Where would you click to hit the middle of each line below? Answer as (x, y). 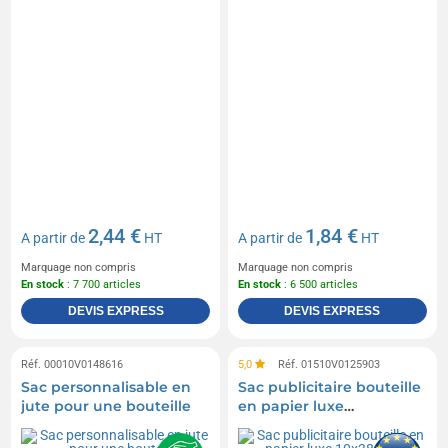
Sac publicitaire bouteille (329, 387)
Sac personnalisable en (106, 387)
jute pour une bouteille (106, 406)
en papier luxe (291, 406)
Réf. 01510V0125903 (327, 365)
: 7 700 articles (103, 285)
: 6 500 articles (319, 285)
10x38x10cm (280, 425)
